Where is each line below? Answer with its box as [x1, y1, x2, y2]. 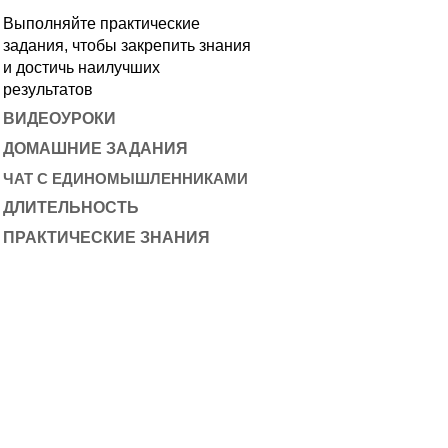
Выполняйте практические [3, 15, 200, 32]
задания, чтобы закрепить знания [3, 37, 251, 54]
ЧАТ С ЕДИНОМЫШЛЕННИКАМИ [3, 170, 248, 187]
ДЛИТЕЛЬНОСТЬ [3, 199, 139, 216]
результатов [3, 81, 93, 98]
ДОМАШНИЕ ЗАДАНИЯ [3, 140, 188, 157]
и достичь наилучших [3, 59, 160, 76]
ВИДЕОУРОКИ [3, 110, 116, 127]
